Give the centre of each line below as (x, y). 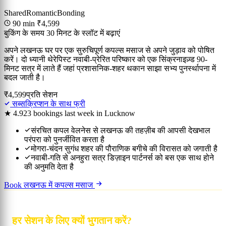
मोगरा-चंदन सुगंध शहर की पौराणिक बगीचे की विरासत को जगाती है (124, 149)
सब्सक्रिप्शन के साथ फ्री (48, 104)
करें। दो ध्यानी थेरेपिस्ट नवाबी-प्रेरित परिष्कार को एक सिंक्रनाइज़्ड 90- (106, 60)
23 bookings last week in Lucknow (79, 114)
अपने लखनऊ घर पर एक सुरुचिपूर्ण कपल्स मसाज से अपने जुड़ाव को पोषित (109, 50)
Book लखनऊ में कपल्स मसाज (49, 185)
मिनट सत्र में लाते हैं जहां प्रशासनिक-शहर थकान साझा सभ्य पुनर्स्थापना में (110, 69)
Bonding (71, 13)
